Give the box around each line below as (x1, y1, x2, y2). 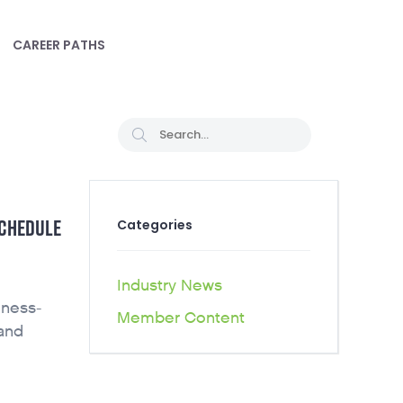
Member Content (116, 308, 245, 328)
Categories (116, 216, 193, 234)
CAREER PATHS (12, 36, 105, 54)
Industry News (116, 275, 222, 296)
